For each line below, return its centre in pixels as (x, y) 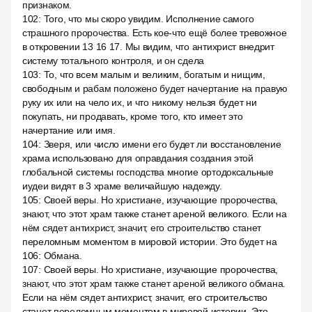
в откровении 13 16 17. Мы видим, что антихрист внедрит (148, 47)
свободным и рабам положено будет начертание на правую (155, 88)
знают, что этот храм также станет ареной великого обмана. (154, 283)
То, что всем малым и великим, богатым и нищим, (154, 75)
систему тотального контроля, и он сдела (114, 61)
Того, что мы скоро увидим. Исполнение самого (149, 19)
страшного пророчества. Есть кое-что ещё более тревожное (155, 33)
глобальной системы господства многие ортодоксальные (148, 172)
